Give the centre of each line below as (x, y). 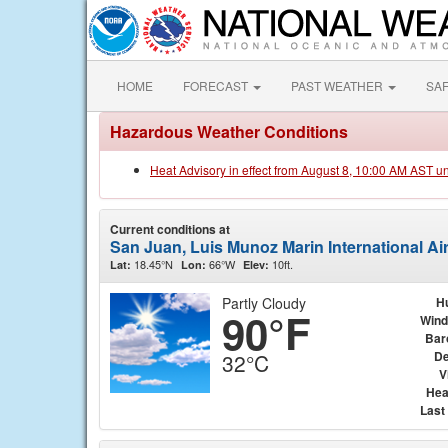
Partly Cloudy (264, 303)
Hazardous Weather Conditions (229, 131)
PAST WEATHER (338, 85)
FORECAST (217, 85)
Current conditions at (170, 229)
